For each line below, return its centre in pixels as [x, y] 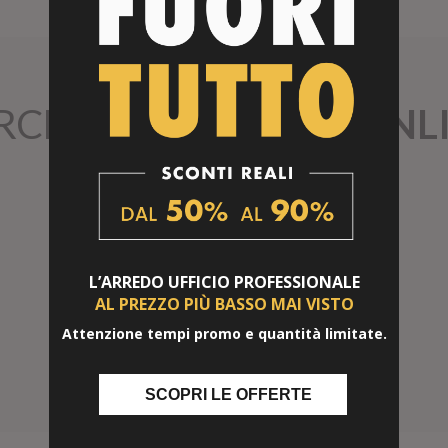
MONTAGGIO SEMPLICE [223, 312]
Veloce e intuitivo [223, 342]
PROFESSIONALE [296, 282]
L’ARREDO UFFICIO [161, 282]
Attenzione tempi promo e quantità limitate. [224, 333]
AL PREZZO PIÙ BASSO [182, 304]
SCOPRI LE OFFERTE [228, 394]
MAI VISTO [312, 304]
